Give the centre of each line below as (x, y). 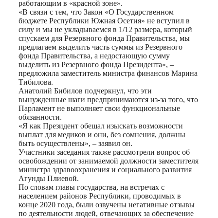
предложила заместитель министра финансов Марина (108, 73)
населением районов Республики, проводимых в (100, 196)
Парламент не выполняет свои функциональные (99, 108)
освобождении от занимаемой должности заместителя (109, 161)
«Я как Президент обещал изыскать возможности (101, 126)
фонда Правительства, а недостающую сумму (94, 55)
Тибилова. (36, 82)
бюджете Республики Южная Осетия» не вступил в (104, 20)
